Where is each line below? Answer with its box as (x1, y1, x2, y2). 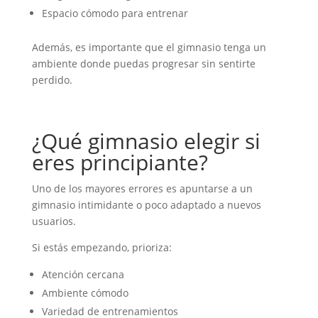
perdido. (31, 72, 72, 87)
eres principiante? (31, 147, 208, 177)
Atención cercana (41, 267, 124, 281)
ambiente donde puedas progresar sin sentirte (31, 56, 256, 70)
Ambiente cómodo (41, 285, 128, 300)
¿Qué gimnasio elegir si (31, 126, 261, 155)
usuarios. (31, 214, 76, 228)
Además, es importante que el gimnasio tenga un (31, 40, 266, 54)
